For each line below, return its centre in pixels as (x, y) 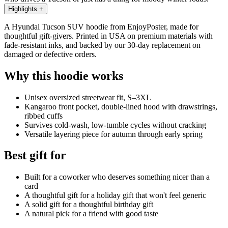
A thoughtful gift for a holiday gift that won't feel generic (115, 195)
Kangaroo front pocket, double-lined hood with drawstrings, (121, 106)
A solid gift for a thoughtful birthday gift (89, 205)
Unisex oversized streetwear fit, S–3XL (88, 97)
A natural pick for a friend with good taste (91, 214)
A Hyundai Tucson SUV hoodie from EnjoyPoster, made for (101, 26)
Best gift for (35, 155)
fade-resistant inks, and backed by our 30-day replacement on (102, 45)
